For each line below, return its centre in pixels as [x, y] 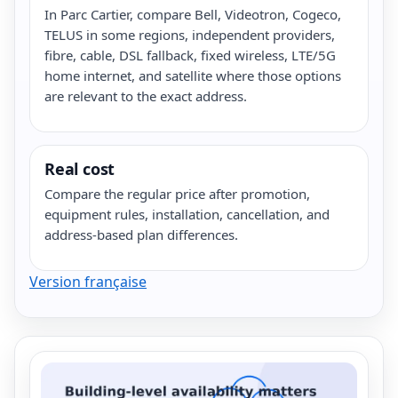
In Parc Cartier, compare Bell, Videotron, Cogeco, [193, 14]
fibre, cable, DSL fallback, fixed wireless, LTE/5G [190, 55]
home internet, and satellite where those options [193, 75]
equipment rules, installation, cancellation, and [187, 214]
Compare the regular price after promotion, [177, 193]
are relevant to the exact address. [146, 96]
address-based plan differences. [141, 234]
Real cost [80, 168]
